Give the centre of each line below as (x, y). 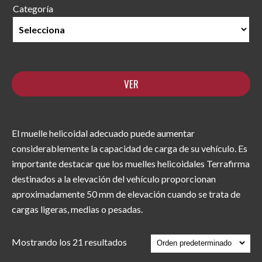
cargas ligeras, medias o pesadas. (77, 209)
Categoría (33, 8)
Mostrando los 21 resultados (69, 242)
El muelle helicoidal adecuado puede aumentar (103, 133)
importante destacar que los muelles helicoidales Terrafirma (131, 163)
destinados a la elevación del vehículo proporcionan (114, 179)
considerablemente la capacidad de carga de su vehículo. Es (130, 148)
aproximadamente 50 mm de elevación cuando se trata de (126, 194)
